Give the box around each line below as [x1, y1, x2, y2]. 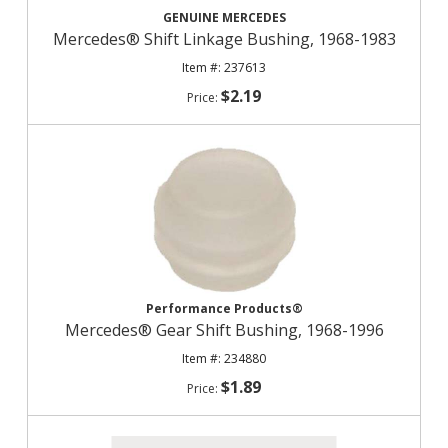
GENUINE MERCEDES [162, 9, 286, 26]
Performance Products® [145, 300, 303, 317]
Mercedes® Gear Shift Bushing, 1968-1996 [64, 319, 384, 341]
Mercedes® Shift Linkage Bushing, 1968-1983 [52, 28, 396, 50]
